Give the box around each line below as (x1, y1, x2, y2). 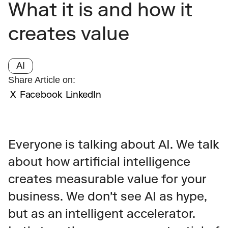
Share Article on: (8, 75, 75, 85)
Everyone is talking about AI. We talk (8, 137, 219, 152)
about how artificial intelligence (8, 154, 190, 169)
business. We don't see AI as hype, (8, 189, 207, 204)
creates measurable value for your (8, 172, 207, 186)
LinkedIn (66, 89, 101, 100)
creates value (8, 22, 129, 45)
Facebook (19, 89, 62, 100)
